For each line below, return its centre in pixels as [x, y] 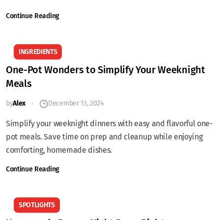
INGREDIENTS [38, 52]
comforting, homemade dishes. [59, 150]
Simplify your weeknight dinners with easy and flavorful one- [109, 124]
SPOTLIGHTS [37, 205]
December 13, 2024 [76, 103]
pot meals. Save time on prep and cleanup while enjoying [104, 137]
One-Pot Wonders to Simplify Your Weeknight [106, 70]
